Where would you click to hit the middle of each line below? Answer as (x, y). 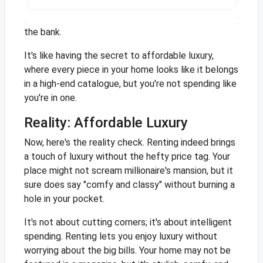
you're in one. (50, 98)
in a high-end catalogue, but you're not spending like (130, 84)
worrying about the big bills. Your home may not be (127, 251)
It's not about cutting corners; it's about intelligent (128, 222)
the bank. (43, 32)
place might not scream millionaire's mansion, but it (128, 171)
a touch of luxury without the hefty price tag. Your (127, 157)
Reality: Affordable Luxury (106, 123)
